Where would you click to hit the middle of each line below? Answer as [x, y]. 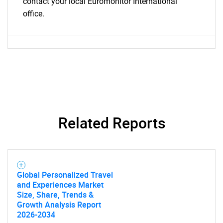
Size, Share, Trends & [55, 195]
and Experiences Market [60, 185]
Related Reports [111, 123]
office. [34, 14]
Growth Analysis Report [59, 205]
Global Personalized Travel [65, 175]
